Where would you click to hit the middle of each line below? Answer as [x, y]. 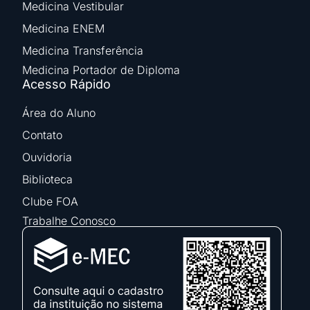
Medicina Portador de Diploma [101, 70]
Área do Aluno [59, 113]
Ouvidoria [47, 157]
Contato [42, 135]
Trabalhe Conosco [69, 221]
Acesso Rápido [66, 84]
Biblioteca [47, 180]
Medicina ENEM [63, 29]
